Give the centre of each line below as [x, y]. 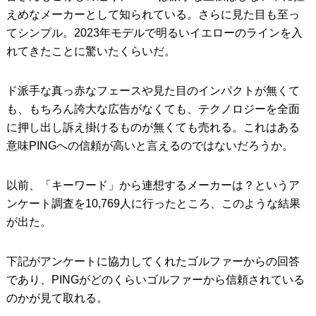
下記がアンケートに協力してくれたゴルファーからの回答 [153, 261]
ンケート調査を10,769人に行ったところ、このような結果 [153, 203]
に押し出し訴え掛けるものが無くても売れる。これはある [153, 127]
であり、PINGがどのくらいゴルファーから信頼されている [155, 279]
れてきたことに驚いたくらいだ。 [91, 51]
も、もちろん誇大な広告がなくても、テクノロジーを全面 [153, 109]
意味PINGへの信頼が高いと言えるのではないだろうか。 [150, 145]
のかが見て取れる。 [57, 298]
